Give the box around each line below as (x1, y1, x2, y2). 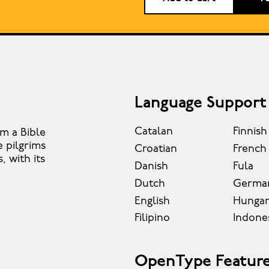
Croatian (134, 144, 177, 156)
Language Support (134, 95, 267, 112)
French (232, 144, 267, 156)
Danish (134, 160, 168, 172)
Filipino (134, 213, 170, 225)
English (134, 195, 170, 207)
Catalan (134, 126, 173, 138)
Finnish (232, 126, 267, 138)
